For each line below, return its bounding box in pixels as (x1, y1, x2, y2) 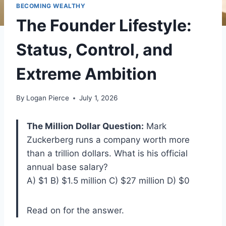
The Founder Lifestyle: (16, 15, 192, 35)
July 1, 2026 (79, 94, 118, 102)
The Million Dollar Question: (27, 121, 144, 132)
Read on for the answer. (27, 205, 124, 216)
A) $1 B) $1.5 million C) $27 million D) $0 (27, 176, 190, 186)
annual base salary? (27, 162, 108, 173)
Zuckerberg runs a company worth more (27, 135, 190, 145)
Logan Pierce (26, 94, 70, 102)
